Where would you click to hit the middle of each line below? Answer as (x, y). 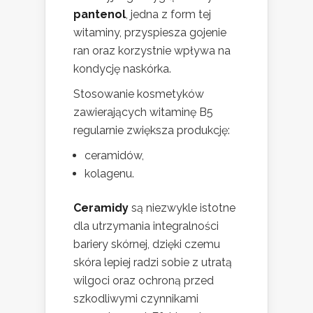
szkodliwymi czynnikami (136, 299)
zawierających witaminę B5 (143, 112)
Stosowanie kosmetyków (139, 94)
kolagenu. (109, 174)
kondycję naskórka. (122, 69)
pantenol (100, 15)
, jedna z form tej (168, 15)
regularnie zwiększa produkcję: (152, 131)
